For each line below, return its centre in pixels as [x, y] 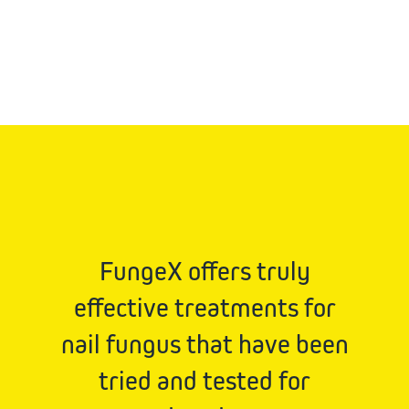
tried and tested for [204, 380]
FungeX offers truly [204, 271]
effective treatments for [204, 307]
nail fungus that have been [204, 344]
